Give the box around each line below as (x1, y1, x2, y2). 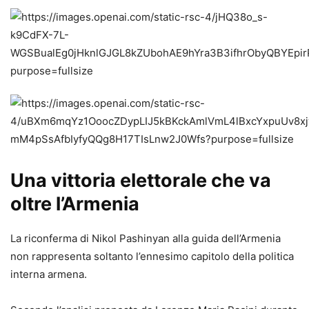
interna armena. (10, 267, 87, 281)
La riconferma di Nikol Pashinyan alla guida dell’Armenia (10, 231, 281, 245)
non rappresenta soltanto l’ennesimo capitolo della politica (10, 249, 294, 263)
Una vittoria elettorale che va (10, 168, 271, 192)
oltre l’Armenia (10, 192, 139, 215)
